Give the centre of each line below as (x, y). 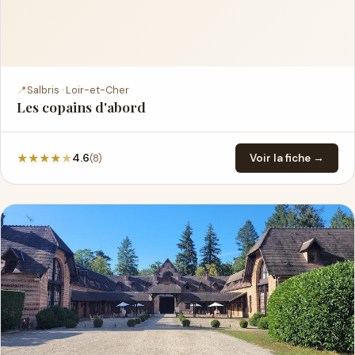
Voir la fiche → (287, 158)
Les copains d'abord (81, 107)
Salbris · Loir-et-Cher (78, 90)
